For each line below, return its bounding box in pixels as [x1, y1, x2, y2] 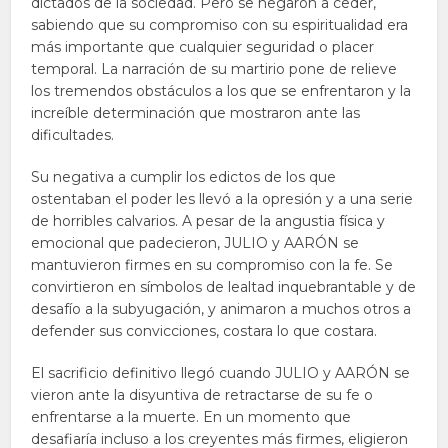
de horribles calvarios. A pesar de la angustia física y [31, 212, 386, 230]
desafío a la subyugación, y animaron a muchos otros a [31, 300, 412, 318]
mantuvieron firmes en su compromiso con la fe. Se [31, 256, 394, 274]
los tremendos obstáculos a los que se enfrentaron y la [31, 82, 412, 100]
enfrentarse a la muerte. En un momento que [31, 408, 352, 426]
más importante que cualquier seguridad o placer [31, 38, 375, 56]
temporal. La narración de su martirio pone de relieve [31, 60, 398, 78]
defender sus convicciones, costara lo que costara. [31, 322, 378, 340]
